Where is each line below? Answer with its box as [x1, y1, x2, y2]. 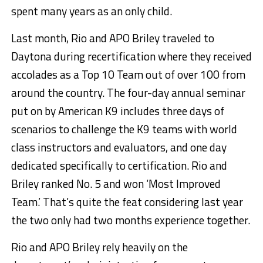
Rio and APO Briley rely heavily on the [11, 238, 188, 256]
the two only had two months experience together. [11, 211, 250, 229]
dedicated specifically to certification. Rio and [11, 157, 227, 174]
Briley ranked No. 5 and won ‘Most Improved [11, 175, 221, 193]
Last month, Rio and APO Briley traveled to [11, 29, 214, 47]
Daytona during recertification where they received [11, 48, 252, 65]
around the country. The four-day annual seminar [11, 84, 245, 102]
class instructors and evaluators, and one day [11, 139, 227, 156]
